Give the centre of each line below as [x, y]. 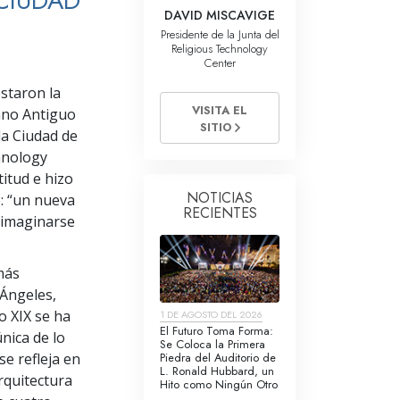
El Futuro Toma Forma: [217, 330]
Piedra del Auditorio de [218, 357]
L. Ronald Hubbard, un [217, 371]
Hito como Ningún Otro [219, 384]
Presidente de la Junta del [220, 34]
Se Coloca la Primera [212, 344]
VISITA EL [220, 110]
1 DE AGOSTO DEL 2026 [211, 314]
